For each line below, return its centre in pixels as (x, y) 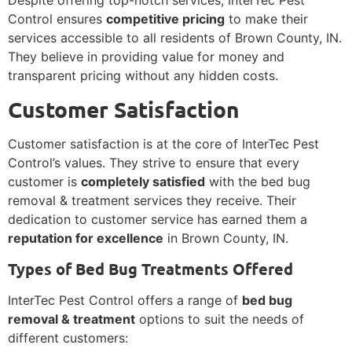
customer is (44, 182)
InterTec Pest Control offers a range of (125, 300)
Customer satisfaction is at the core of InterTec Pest (163, 144)
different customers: (68, 337)
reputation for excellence (86, 238)
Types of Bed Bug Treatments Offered (150, 268)
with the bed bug (258, 182)
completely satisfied (143, 182)
